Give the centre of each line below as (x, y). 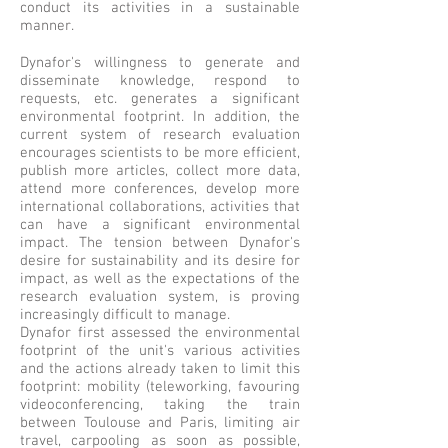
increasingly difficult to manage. (127, 315)
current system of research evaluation (160, 135)
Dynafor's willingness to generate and (160, 63)
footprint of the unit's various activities (160, 351)
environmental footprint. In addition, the (160, 117)
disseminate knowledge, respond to (160, 81)
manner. (49, 26)
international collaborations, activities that (160, 207)
